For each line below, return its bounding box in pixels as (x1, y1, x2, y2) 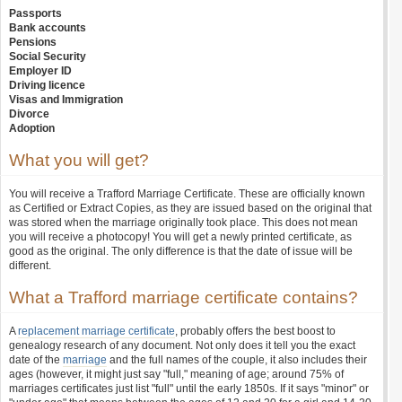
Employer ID (9, 65, 72, 77)
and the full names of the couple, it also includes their (107, 354, 367, 366)
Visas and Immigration (9, 93, 123, 106)
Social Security (9, 50, 86, 63)
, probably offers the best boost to (175, 325, 336, 337)
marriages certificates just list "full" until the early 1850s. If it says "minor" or (9, 382, 369, 395)
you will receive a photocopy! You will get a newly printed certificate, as (9, 231, 352, 243)
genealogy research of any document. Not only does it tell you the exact (9, 339, 355, 352)
